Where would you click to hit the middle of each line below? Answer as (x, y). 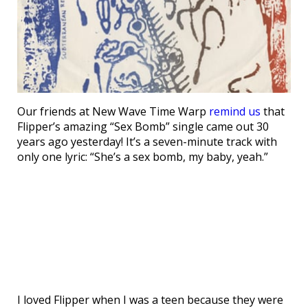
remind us (235, 111)
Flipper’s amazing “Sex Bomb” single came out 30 (143, 126)
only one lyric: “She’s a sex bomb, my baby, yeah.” (143, 157)
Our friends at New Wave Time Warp (113, 111)
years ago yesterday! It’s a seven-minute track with (147, 142)
